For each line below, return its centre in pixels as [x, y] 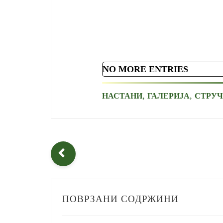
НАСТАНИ [122, 96]
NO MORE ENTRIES [145, 69]
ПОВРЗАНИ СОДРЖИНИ [120, 199]
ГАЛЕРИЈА [168, 96]
